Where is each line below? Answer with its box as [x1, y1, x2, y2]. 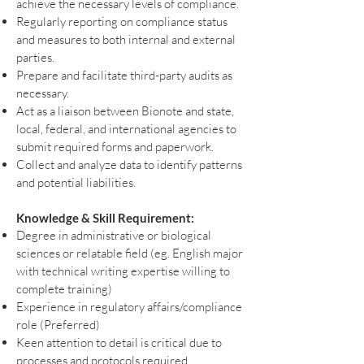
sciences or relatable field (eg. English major [16, 245, 243, 261]
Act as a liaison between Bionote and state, [16, 102, 234, 119]
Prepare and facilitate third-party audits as [16, 67, 232, 83]
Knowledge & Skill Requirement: [16, 210, 194, 225]
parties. [16, 49, 54, 65]
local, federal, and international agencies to [16, 120, 236, 136]
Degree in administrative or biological [16, 227, 211, 243]
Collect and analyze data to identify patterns [16, 156, 242, 172]
